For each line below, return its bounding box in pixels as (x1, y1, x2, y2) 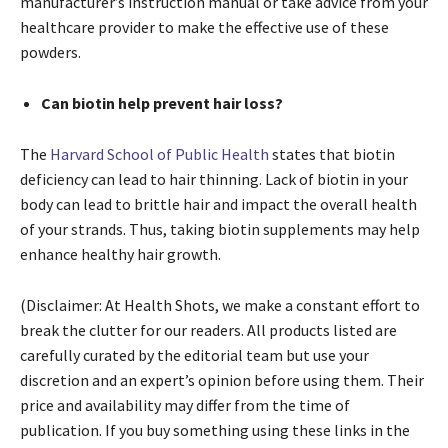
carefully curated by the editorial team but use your (20, 345, 369, 366)
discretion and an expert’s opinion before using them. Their (20, 370, 424, 391)
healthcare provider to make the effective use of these (20, 17, 389, 38)
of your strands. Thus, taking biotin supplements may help (20, 219, 420, 240)
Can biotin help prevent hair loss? (41, 93, 283, 114)
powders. (20, 42, 81, 63)
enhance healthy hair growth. (20, 244, 221, 265)
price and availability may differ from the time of (20, 395, 350, 416)
